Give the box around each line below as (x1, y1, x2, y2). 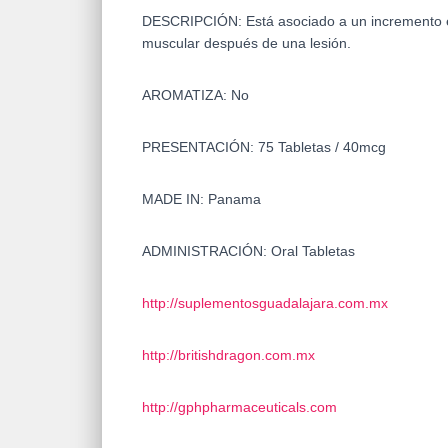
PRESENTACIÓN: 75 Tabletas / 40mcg (142, 138, 386, 155)
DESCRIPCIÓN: (142, 12, 246, 29)
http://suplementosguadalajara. (142, 294, 338, 311)
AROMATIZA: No (142, 86, 249, 103)
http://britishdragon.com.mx (142, 346, 315, 363)
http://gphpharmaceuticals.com (142, 398, 337, 415)
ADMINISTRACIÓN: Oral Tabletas (142, 242, 355, 259)
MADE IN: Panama (142, 190, 261, 207)
